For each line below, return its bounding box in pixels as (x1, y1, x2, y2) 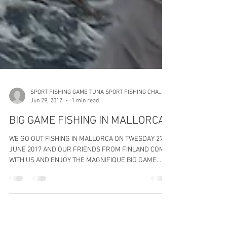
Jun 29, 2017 (30, 130, 62, 138)
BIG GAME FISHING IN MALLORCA (9, 147, 165, 161)
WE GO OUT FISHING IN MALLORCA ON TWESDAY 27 (9, 168, 45, 177)
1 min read (71, 130, 99, 138)
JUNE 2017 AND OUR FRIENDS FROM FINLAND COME (9, 179, 169, 187)
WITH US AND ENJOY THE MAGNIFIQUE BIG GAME (9, 190, 157, 198)
